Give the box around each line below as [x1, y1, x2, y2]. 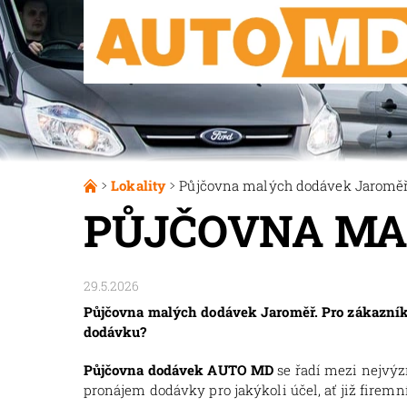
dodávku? [83, 322, 147, 341]
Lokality [111, 175, 166, 194]
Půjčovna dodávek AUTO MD [83, 360, 278, 379]
